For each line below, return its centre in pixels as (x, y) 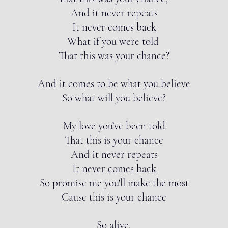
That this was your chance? (114, 56)
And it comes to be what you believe (114, 84)
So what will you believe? (114, 98)
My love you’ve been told (114, 126)
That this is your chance (114, 140)
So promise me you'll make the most (114, 183)
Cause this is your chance (114, 197)
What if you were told (114, 41)
